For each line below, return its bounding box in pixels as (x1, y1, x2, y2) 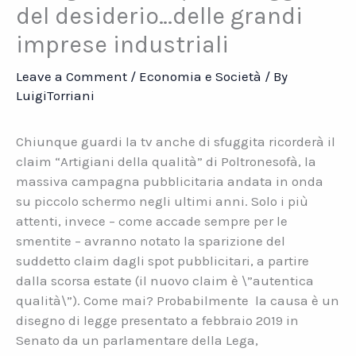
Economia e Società (139, 68, 261, 85)
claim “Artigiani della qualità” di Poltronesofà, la (16, 153, 316, 170)
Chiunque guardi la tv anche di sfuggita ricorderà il (16, 133, 335, 150)
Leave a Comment (16, 68, 127, 85)
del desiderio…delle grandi (16, 2, 303, 31)
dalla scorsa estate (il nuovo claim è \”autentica (16, 273, 314, 289)
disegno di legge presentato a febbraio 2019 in (16, 312, 299, 329)
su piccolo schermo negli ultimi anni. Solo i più (16, 193, 308, 210)
